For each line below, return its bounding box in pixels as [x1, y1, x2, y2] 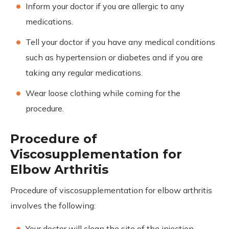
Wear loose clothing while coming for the [26, 87, 180, 98]
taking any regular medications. [26, 67, 143, 78]
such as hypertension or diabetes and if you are [26, 52, 203, 62]
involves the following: [10, 200, 96, 211]
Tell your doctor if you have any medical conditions [26, 36, 215, 47]
